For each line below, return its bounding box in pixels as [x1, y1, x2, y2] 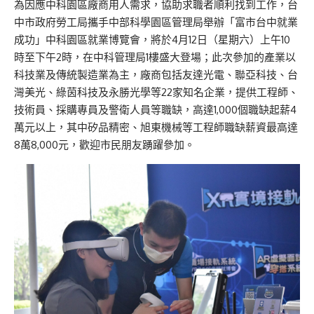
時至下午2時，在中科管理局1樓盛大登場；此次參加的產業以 [14, 50, 296, 64]
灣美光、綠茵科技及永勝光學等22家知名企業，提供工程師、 [14, 86, 299, 100]
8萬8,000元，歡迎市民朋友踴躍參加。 [14, 138, 195, 152]
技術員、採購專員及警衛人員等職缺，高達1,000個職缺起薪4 [14, 103, 296, 117]
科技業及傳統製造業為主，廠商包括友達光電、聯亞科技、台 [14, 68, 298, 82]
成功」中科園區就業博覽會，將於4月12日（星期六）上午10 [14, 33, 290, 47]
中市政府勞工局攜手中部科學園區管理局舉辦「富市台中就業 [14, 15, 298, 29]
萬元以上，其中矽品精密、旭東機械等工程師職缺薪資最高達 [14, 121, 298, 135]
